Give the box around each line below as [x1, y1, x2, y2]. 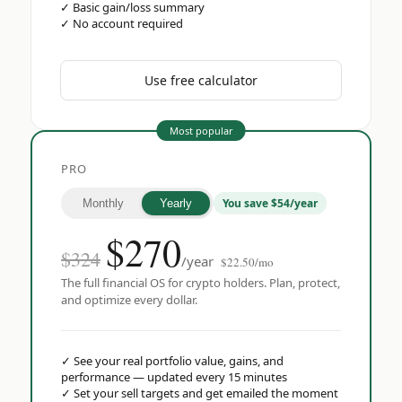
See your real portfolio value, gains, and [74, 353, 284, 370]
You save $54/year [223, 196, 318, 212]
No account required [73, 15, 183, 32]
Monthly [83, 197, 124, 211]
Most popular [169, 124, 233, 138]
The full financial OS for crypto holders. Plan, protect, [61, 275, 340, 292]
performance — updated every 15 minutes [61, 369, 287, 386]
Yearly [160, 197, 192, 211]
